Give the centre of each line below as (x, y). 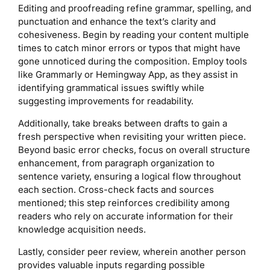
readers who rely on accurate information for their (126, 216)
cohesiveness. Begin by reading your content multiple (133, 35)
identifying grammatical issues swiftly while (111, 88)
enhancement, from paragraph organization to (116, 163)
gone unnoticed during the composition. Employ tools (133, 61)
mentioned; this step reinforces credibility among (124, 203)
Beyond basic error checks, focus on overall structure (134, 150)
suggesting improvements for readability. (106, 101)
